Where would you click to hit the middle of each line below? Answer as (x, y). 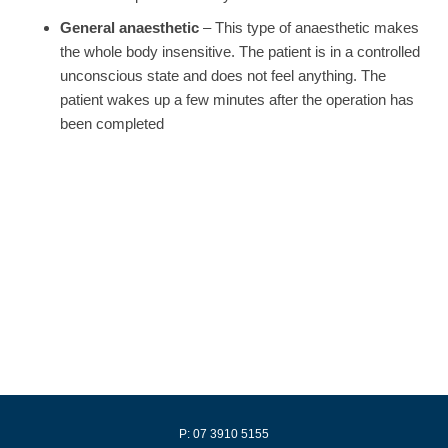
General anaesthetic (129, 27)
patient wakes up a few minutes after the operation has (237, 99)
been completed (112, 123)
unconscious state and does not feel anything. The (223, 75)
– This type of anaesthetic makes (309, 27)
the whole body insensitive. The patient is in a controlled (240, 51)
